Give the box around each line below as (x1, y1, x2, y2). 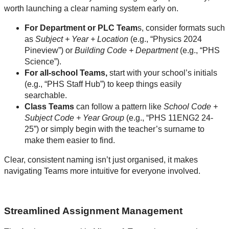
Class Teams (25, 102, 76, 111)
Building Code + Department (75, 45, 178, 55)
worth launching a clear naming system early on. (4, 4, 178, 13)
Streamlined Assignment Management (4, 205, 182, 217)
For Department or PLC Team (25, 23, 138, 32)
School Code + (164, 102, 218, 111)
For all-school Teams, (25, 68, 107, 77)
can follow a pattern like (76, 102, 164, 111)
